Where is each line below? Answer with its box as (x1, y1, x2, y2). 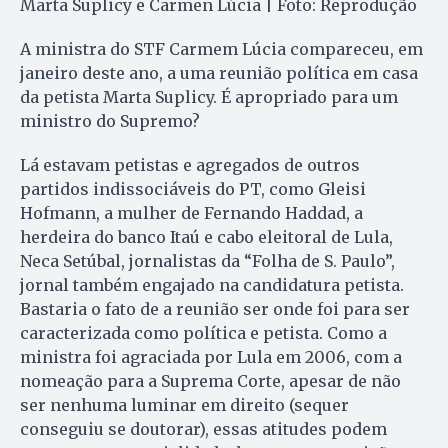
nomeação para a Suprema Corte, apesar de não (20, 370, 401, 391)
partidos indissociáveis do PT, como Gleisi (20, 178, 366, 199)
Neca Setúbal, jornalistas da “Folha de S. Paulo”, (20, 250, 395, 271)
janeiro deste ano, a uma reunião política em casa (20, 62, 418, 83)
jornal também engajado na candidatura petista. (20, 274, 404, 295)
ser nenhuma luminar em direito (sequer (20, 394, 349, 415)
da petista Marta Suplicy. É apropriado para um (20, 86, 398, 107)
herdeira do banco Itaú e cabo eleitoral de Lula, (20, 226, 393, 247)
